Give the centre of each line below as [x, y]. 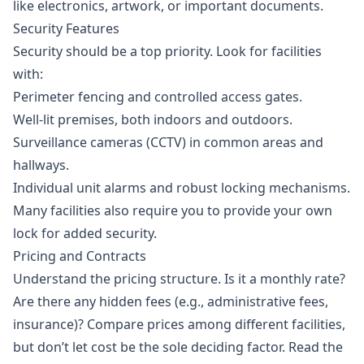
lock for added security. [85, 234]
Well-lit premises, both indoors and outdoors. [153, 120]
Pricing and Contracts [80, 256]
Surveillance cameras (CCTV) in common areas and [168, 143]
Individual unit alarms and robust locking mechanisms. [182, 188]
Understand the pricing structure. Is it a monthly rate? [179, 279]
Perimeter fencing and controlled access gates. [158, 97]
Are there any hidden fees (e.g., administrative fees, [171, 302]
